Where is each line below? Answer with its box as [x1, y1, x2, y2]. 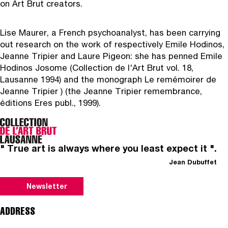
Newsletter [26, 184, 67, 191]
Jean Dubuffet [169, 160, 217, 167]
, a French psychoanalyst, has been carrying [47, 29, 220, 38]
